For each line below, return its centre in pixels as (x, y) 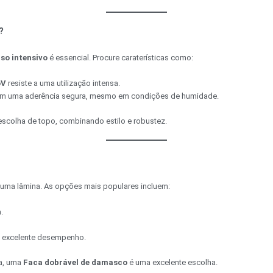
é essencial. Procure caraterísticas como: (120, 58)
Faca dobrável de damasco (75, 262)
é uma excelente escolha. (172, 262)
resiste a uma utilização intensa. (63, 83)
